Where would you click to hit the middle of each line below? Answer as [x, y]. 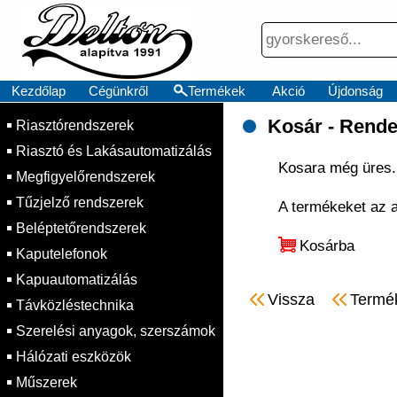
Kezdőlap [38, 91]
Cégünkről [118, 91]
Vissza [291, 300]
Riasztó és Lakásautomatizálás [114, 151]
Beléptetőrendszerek [81, 228]
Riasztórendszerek [75, 125]
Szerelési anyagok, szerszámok [116, 331]
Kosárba [327, 246]
